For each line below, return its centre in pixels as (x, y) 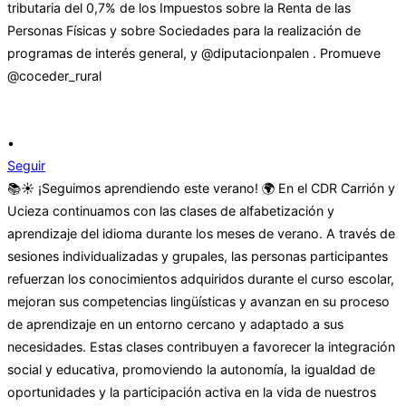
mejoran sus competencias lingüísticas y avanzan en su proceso (198, 302)
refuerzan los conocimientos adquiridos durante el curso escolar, (201, 279)
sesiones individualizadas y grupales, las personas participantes (198, 256)
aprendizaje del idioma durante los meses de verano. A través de (201, 234)
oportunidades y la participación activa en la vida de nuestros (192, 392)
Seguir (26, 166)
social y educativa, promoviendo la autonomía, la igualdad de (191, 370)
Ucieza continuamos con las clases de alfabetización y (171, 211)
